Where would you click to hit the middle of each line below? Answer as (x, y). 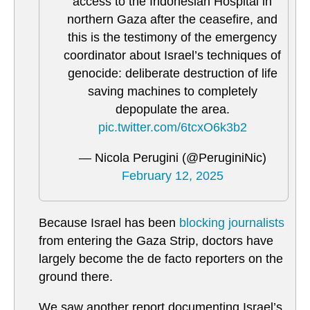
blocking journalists (232, 223)
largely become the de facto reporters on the (161, 259)
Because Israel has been (109, 223)
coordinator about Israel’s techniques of (172, 56)
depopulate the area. (172, 110)
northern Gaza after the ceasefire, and (172, 20)
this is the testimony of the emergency (172, 38)
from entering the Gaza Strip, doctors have (156, 241)
